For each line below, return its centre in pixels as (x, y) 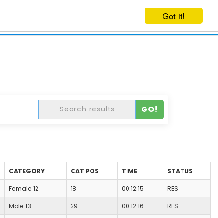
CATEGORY (27, 171)
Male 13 (20, 206)
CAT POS (85, 171)
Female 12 (24, 189)
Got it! (174, 16)
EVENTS (27, 17)
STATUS (180, 171)
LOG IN (152, 18)
